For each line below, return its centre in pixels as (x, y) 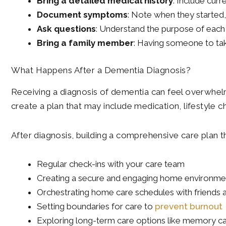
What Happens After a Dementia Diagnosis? (101, 70)
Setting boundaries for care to (96, 207)
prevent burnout (189, 207)
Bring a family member (85, 43)
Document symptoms (82, 15)
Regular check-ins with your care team (111, 164)
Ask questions (66, 29)
